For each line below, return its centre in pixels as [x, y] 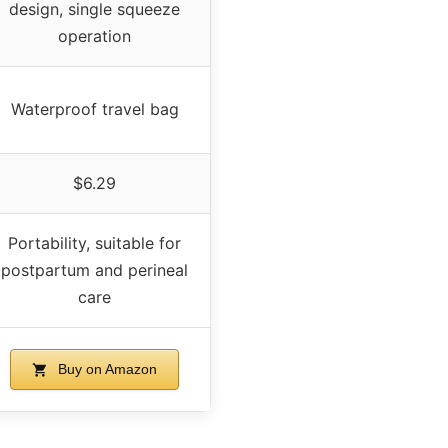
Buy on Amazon [105, 368]
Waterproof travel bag [94, 108]
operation [94, 35]
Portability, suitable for [94, 242]
